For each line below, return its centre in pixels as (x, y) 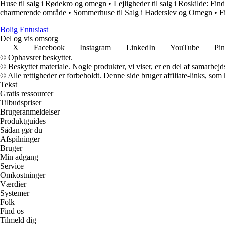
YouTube (185, 47)
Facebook (49, 47)
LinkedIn (141, 47)
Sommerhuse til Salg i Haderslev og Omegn (143, 12)
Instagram (95, 47)
